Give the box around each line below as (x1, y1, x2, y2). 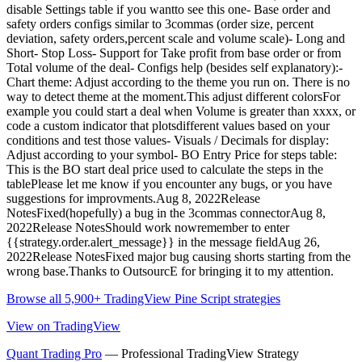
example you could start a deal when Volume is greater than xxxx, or (6, 104, 356, 119)
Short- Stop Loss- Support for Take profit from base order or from (6, 46, 341, 61)
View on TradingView (6, 319, 120, 334)
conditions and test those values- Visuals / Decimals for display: (6, 133, 329, 148)
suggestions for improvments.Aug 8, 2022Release (6, 192, 260, 206)
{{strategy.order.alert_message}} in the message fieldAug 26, (6, 235, 320, 250)
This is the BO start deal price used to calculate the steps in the (6, 162, 323, 177)
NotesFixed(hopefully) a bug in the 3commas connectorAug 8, (6, 206, 326, 221)
